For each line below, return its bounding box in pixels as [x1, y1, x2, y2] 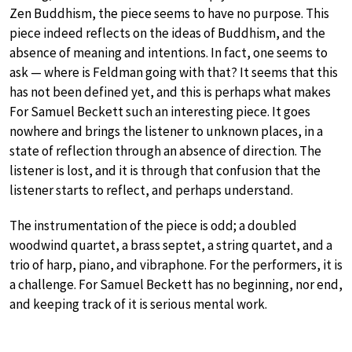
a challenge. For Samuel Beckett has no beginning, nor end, [9, 275, 343, 293]
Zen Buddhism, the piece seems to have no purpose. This [9, 4, 329, 22]
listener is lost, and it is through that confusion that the [9, 161, 321, 179]
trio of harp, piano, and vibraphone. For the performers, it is [9, 255, 343, 273]
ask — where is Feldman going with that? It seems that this [9, 63, 338, 81]
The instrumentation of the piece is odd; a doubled [9, 216, 297, 234]
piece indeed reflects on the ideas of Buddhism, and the [9, 24, 325, 42]
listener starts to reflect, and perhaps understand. [9, 181, 293, 199]
